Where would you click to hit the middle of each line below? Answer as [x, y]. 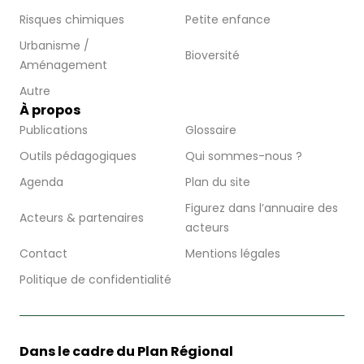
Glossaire [211, 130]
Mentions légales [233, 254]
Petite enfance [228, 20]
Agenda [41, 182]
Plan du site [218, 182]
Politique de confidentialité [95, 280]
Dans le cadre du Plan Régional [126, 352]
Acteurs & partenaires [82, 218]
